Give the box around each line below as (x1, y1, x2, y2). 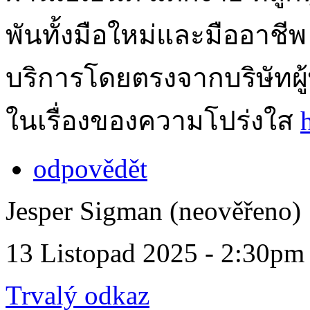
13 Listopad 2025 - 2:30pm (6, 237, 304, 268)
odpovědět (33, 153, 147, 183)
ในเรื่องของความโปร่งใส (6, 105, 300, 136)
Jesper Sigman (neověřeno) (6, 195, 301, 226)
